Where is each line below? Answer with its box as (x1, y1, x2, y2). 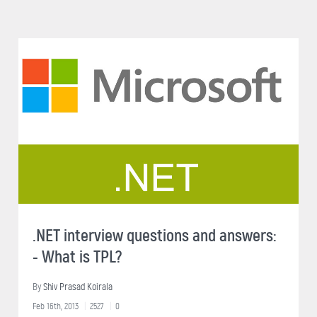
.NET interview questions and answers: (33, 224, 276, 246)
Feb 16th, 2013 (33, 300, 79, 311)
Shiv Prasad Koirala (43, 280, 113, 293)
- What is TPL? (33, 246, 122, 267)
